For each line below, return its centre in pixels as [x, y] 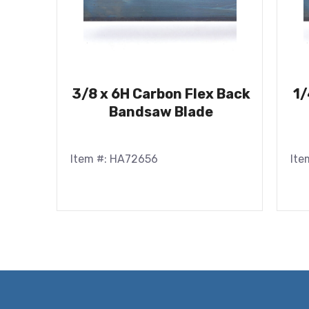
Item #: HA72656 [114, 159]
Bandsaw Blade [161, 111]
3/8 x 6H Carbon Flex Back [161, 93]
